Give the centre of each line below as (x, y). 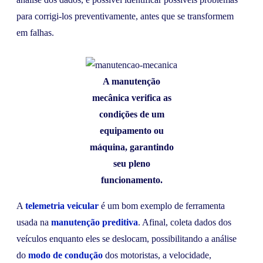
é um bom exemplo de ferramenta (162, 205)
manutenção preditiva (95, 222)
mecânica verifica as (131, 97)
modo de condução (65, 255)
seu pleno (131, 163)
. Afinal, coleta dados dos (185, 222)
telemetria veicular (62, 205)
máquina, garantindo (131, 147)
